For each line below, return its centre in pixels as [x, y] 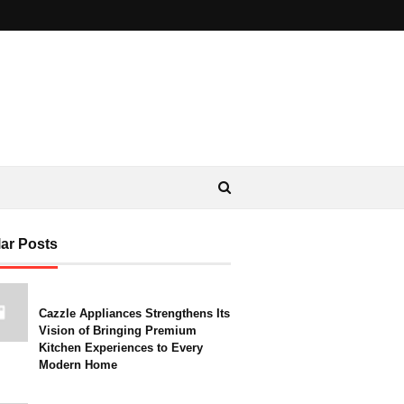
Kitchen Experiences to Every [121, 348]
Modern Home [78, 365]
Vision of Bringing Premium [118, 331]
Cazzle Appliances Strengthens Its [134, 313]
